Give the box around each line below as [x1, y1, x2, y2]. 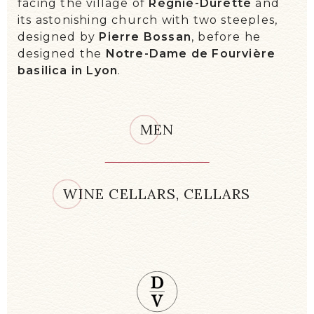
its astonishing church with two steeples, [18, 13, 278, 27]
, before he [191, 30, 261, 44]
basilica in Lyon [18, 64, 118, 78]
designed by [18, 30, 100, 44]
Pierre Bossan [99, 30, 192, 44]
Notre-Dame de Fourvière [105, 47, 276, 61]
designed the [18, 47, 106, 61]
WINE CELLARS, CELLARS [63, 185, 251, 203]
